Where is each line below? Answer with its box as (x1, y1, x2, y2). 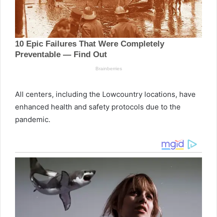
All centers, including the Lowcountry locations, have (15, 89, 196, 99)
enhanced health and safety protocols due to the (15, 102, 181, 111)
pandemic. (15, 114, 50, 124)
